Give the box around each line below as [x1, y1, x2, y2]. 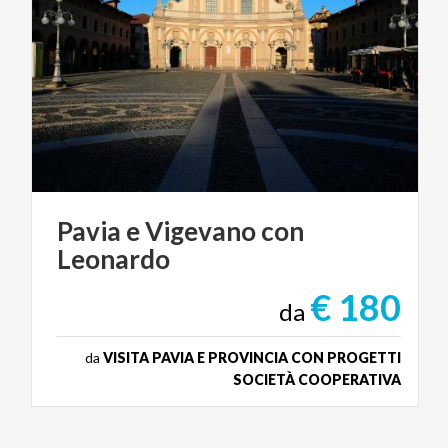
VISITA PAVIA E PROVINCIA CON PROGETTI [103, 349, 401, 367]
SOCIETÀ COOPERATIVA [233, 371, 401, 389]
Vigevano [145, 215, 256, 248]
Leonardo [57, 243, 170, 276]
